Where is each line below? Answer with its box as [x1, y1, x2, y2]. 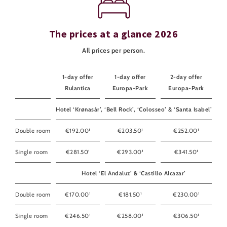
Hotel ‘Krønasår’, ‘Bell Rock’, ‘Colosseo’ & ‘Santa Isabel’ [56, 105, 212, 113]
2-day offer [170, 73, 203, 81]
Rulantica [65, 84, 91, 92]
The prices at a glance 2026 [49, 27, 178, 40]
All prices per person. [82, 46, 145, 54]
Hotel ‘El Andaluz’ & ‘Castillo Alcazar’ [82, 169, 186, 177]
